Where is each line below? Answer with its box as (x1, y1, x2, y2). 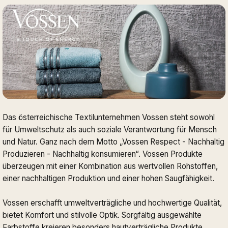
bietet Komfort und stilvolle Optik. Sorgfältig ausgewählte (3, 210, 202, 220)
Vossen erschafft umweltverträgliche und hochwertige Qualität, (3, 197, 222, 208)
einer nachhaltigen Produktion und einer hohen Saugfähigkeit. (3, 173, 214, 183)
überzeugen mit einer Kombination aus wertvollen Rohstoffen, (3, 161, 218, 171)
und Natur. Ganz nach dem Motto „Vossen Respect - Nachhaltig (3, 136, 224, 147)
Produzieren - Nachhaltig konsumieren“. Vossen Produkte (3, 149, 203, 159)
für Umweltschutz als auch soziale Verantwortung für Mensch (3, 124, 217, 134)
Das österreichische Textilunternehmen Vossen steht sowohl (3, 112, 215, 122)
